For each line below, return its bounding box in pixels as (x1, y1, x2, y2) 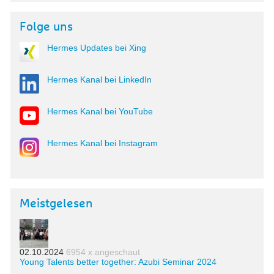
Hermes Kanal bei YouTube (47, 106, 153, 117)
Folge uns (20, 21, 73, 34)
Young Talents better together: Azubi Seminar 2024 (20, 257, 217, 267)
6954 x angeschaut (66, 247, 140, 257)
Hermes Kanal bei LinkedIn (47, 75, 152, 85)
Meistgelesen (20, 198, 93, 210)
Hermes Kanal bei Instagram (47, 138, 158, 149)
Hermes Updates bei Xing (47, 43, 146, 53)
